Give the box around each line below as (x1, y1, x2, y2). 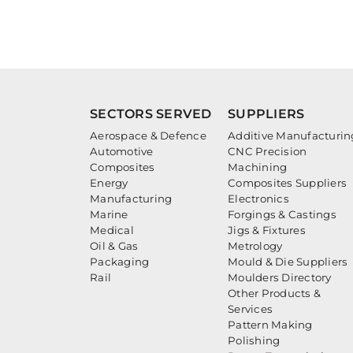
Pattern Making (228, 318, 313, 331)
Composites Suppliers (228, 176, 347, 189)
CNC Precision (228, 144, 307, 158)
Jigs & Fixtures (228, 223, 306, 236)
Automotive (90, 144, 154, 158)
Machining (228, 160, 288, 173)
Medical (90, 223, 134, 236)
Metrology (228, 239, 283, 252)
